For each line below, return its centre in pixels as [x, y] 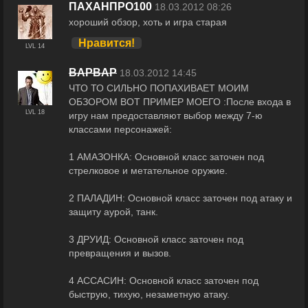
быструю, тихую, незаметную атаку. [149, 295]
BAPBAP [93, 73]
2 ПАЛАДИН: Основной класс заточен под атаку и [180, 198]
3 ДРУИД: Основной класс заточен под [156, 240]
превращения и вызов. [120, 253]
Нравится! [107, 43]
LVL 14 [35, 46]
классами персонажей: [120, 130]
